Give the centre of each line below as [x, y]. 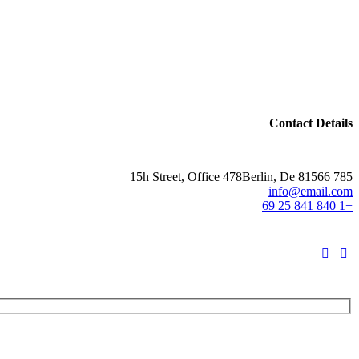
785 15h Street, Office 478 [343, 177]
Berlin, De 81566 [286, 177]
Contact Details [311, 123]
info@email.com [311, 192]
